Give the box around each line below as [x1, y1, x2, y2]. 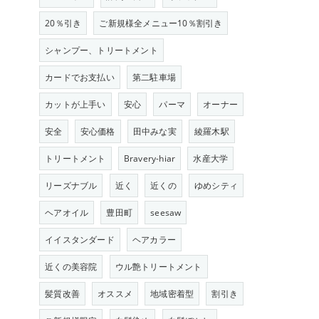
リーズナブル [45, 179, 98, 192]
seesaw [150, 206, 182, 219]
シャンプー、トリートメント [45, 44, 158, 56]
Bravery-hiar [123, 152, 176, 164]
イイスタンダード [45, 234, 115, 246]
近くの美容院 [45, 261, 98, 273]
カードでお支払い [45, 71, 115, 83]
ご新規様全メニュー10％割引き [99, 17, 223, 29]
